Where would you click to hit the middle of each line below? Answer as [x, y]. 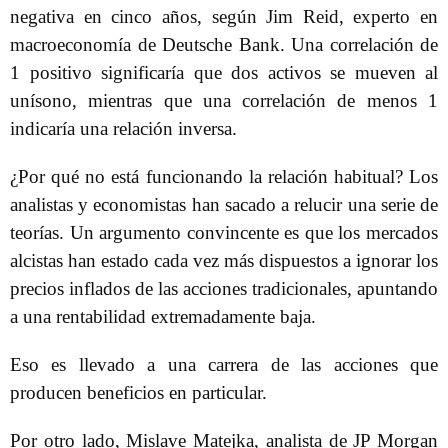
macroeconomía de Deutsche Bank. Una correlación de [224, 44]
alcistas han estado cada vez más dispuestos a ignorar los [224, 260]
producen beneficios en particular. [138, 392]
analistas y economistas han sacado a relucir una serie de [224, 204]
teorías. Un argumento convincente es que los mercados [224, 232]
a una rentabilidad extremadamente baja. [163, 316]
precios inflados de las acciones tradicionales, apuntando [224, 288]
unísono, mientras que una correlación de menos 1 [224, 100]
